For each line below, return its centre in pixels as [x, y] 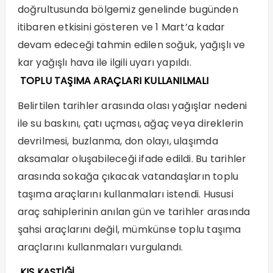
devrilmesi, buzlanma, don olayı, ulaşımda [118, 141]
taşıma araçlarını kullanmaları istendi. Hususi [125, 194]
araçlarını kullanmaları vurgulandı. [100, 247]
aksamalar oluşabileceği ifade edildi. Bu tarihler [132, 159]
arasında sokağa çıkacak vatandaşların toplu [128, 177]
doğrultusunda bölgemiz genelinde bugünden [128, 10]
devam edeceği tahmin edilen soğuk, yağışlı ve [131, 45]
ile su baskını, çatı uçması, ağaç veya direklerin [130, 124]
